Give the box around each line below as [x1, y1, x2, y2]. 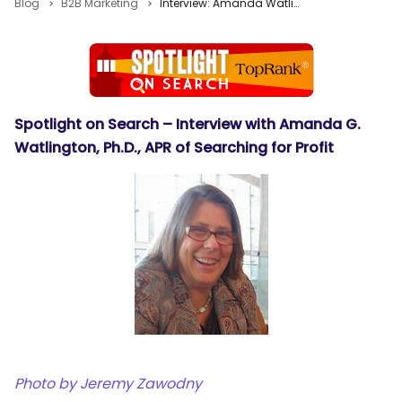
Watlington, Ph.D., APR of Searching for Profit [14, 137, 334, 158]
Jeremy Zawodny [80, 373, 202, 394]
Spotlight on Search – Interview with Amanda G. [14, 114, 361, 135]
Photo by [14, 373, 76, 394]
